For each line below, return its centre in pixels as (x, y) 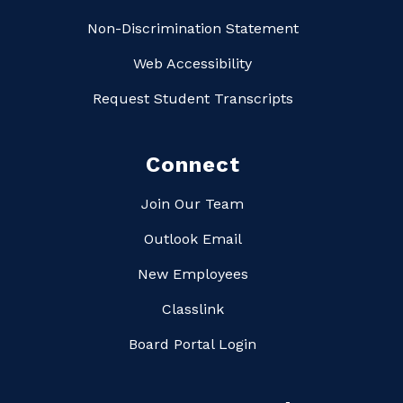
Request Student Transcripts (193, 99)
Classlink (193, 309)
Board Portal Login (193, 345)
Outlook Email (193, 239)
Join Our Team (193, 204)
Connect (193, 165)
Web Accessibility (193, 64)
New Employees (193, 274)
